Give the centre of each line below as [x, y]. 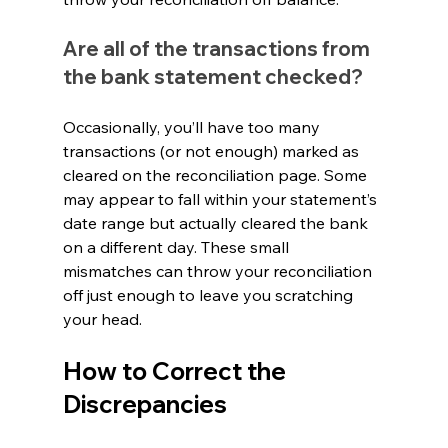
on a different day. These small [177, 246]
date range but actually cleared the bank [217, 222]
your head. [102, 318]
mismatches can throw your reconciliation [219, 270]
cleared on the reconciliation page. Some [216, 174]
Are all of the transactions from [218, 48]
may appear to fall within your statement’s [221, 198]
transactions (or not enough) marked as [212, 150]
